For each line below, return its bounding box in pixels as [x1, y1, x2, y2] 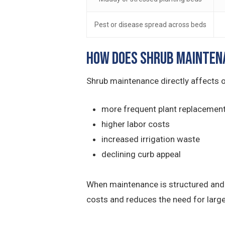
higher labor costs [101, 119, 170, 129]
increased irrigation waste [101, 134, 200, 144]
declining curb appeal [101, 149, 181, 159]
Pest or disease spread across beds [94, 21, 206, 29]
